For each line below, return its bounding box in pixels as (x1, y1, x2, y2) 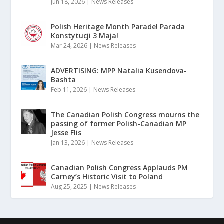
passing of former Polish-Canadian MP (51, 119, 187, 129)
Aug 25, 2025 (51, 182, 88, 191)
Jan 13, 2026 (51, 138, 85, 147)
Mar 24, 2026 (51, 41, 88, 50)
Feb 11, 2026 (51, 85, 87, 94)
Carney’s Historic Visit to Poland (51, 172, 163, 182)
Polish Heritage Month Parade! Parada (51, 22, 185, 32)
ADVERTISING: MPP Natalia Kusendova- (51, 66, 187, 76)
